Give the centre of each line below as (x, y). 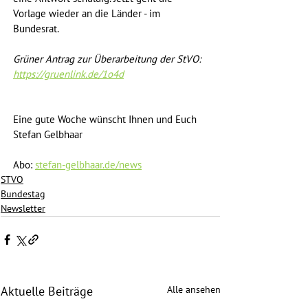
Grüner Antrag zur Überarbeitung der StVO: (108, 59)
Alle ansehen (194, 290)
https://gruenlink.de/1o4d (68, 75)
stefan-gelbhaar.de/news (88, 165)
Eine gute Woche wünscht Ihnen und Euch (105, 120)
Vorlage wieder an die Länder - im (88, 14)
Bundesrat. (36, 29)
